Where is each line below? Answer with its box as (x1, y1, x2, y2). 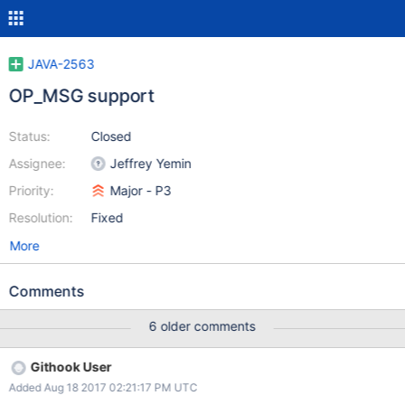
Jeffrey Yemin (109, 155, 192, 171)
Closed (90, 128, 132, 144)
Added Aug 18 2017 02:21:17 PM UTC (8, 381, 198, 394)
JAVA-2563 (27, 56, 95, 71)
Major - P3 (109, 183, 172, 198)
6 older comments (148, 318, 256, 334)
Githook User (30, 359, 112, 374)
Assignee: (8, 155, 66, 171)
